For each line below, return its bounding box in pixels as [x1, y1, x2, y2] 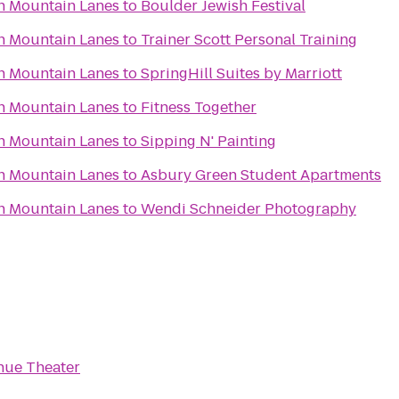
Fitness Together [141, 97, 256, 118]
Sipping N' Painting [141, 131, 276, 151]
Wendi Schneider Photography [141, 199, 356, 219]
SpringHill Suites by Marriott [141, 63, 342, 84]
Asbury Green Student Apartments [141, 165, 381, 185]
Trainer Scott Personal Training [141, 29, 357, 50]
